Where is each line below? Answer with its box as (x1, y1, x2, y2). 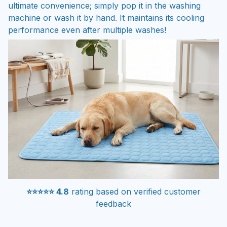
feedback (96, 198, 131, 209)
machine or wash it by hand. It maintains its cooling (8, 13, 204, 23)
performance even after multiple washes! (8, 25, 166, 35)
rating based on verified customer (69, 186, 201, 197)
